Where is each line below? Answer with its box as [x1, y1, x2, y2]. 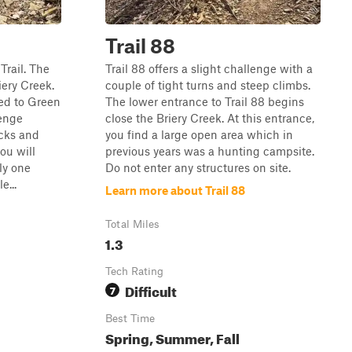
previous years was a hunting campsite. [105, 144, 314, 158]
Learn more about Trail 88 [105, 183, 245, 197]
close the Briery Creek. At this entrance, [105, 111, 314, 125]
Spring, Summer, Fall [105, 326, 240, 347]
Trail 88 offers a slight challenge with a [105, 61, 313, 75]
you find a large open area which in [105, 127, 293, 141]
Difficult [125, 279, 177, 300]
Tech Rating [105, 265, 163, 277]
